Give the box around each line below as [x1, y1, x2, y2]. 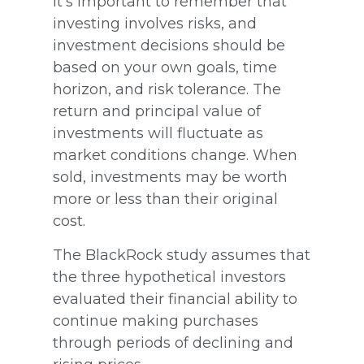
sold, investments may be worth [53, 167, 288, 186]
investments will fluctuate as [53, 123, 263, 142]
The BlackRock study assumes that [53, 245, 310, 264]
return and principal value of [53, 102, 261, 120]
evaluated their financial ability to [53, 289, 297, 308]
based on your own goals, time [53, 58, 277, 76]
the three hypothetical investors [53, 267, 286, 286]
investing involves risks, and [53, 14, 257, 32]
